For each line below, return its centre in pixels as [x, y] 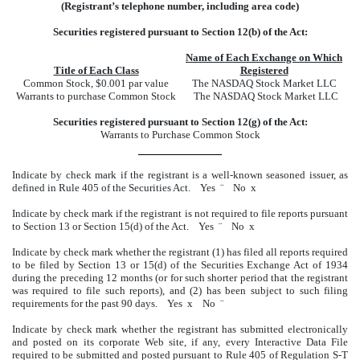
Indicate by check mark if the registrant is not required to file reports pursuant [180, 213]
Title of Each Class [96, 70]
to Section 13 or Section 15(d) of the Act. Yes [115, 226]
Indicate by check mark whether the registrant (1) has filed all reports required [180, 252]
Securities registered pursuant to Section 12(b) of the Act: [180, 31]
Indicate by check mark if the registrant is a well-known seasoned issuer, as [180, 174]
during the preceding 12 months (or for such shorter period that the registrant [180, 277]
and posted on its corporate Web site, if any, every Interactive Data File [180, 342]
